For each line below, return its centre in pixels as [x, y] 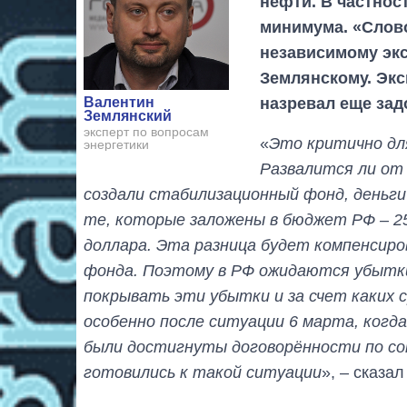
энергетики [116, 145]
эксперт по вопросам [146, 132]
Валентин [119, 103]
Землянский [128, 116]
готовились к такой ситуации [203, 372]
